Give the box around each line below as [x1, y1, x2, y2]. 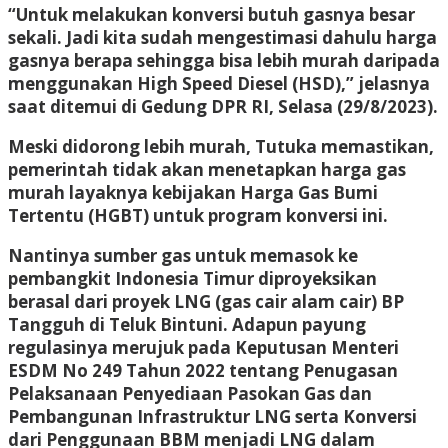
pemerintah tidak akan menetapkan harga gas [8, 157, 406, 181]
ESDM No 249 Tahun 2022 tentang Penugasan [8, 358, 398, 382]
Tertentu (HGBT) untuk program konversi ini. [8, 203, 388, 227]
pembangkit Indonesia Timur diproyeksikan [8, 266, 377, 290]
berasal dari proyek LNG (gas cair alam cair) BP [8, 289, 404, 313]
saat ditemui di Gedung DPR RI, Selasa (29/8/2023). [8, 94, 438, 118]
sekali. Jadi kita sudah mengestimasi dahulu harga [8, 25, 437, 49]
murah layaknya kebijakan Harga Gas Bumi [8, 180, 378, 204]
